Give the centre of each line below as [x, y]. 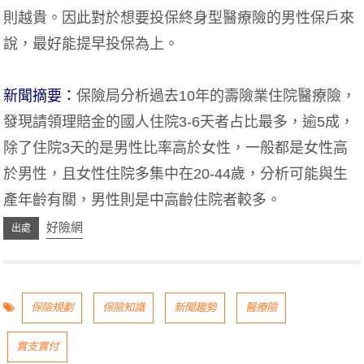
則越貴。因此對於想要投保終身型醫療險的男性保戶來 [179, 18]
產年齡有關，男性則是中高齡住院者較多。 [143, 200]
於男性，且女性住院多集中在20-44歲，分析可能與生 [176, 174]
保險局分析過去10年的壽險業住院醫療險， [217, 96]
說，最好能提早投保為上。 [91, 44]
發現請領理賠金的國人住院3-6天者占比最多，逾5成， [179, 122]
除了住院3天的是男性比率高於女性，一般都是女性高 [176, 148]
